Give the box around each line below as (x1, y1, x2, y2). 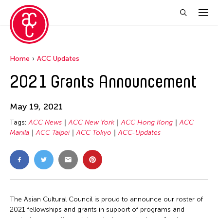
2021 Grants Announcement (10, 71, 197, 92)
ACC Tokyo (76, 128, 111, 137)
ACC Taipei (36, 128, 70, 137)
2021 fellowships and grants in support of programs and (10, 205, 184, 214)
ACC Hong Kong (121, 118, 173, 127)
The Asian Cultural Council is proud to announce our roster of (10, 195, 203, 203)
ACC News (29, 118, 62, 127)
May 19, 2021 (10, 101, 63, 112)
